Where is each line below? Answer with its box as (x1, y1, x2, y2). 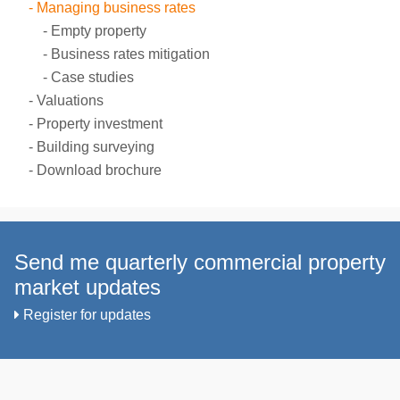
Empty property (51, 23, 146, 38)
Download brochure (37, 162, 162, 178)
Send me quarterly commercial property (14, 250, 386, 274)
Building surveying (37, 139, 154, 154)
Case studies (51, 70, 134, 85)
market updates (14, 275, 161, 299)
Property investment (37, 116, 162, 131)
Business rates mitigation (51, 46, 210, 62)
